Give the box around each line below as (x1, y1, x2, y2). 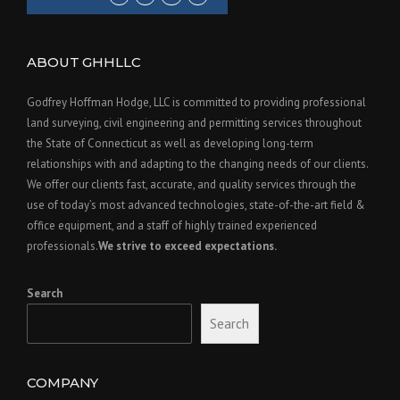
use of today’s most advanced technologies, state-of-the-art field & (27, 196, 365, 212)
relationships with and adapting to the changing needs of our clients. (27, 155, 368, 171)
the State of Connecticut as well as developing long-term (27, 135, 313, 151)
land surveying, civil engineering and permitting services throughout (27, 114, 362, 130)
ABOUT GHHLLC (27, 53, 141, 71)
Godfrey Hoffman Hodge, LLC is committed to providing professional (27, 94, 366, 110)
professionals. (27, 237, 98, 254)
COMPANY (27, 373, 99, 391)
